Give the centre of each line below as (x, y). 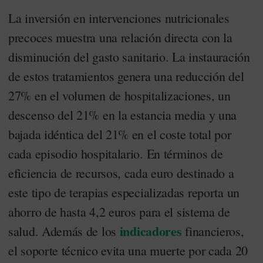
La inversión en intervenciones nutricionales (119, 18)
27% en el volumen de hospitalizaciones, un (119, 95)
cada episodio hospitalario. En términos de (116, 154)
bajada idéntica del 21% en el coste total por (120, 134)
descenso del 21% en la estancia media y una (123, 115)
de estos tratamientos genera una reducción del (126, 76)
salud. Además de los (64, 231)
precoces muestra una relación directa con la (120, 37)
